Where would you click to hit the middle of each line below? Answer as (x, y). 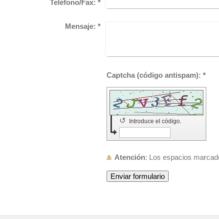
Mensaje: (80, 26)
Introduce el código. (156, 121)
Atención (130, 157)
